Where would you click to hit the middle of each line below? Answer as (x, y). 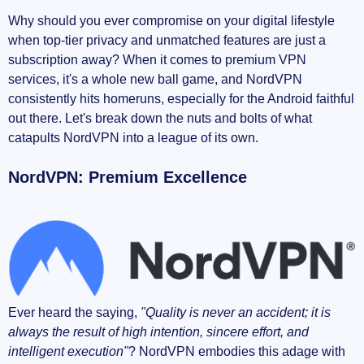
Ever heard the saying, (74, 312)
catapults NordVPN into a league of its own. (133, 138)
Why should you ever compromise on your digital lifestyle (171, 21)
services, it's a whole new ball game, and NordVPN (155, 80)
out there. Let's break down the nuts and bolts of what (160, 119)
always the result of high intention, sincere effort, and (158, 331)
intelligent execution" (68, 351)
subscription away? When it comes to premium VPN (157, 60)
